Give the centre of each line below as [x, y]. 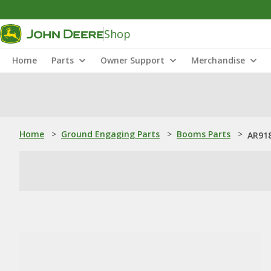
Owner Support [132, 60]
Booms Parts [204, 134]
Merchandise [218, 60]
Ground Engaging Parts [110, 134]
